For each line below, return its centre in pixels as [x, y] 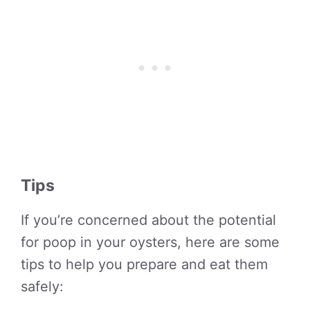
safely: [42, 286]
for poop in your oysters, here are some [150, 242]
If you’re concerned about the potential [148, 220]
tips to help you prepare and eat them [144, 264]
